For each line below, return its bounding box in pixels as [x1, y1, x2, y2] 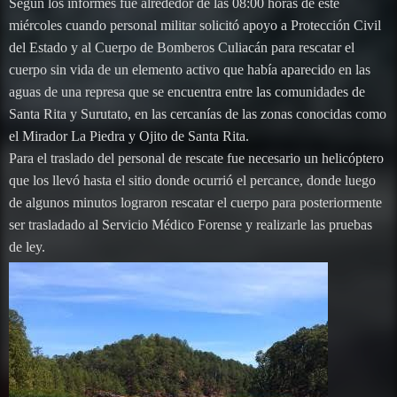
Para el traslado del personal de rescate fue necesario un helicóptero [9, 150, 384, 166]
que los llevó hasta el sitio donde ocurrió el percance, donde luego [9, 172, 376, 188]
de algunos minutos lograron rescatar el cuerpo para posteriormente [9, 194, 382, 210]
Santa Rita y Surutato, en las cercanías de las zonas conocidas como [9, 105, 386, 121]
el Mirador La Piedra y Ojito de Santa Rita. [9, 128, 249, 144]
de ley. [9, 238, 45, 254]
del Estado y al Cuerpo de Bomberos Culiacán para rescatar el [9, 39, 354, 55]
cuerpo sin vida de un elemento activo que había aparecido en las [9, 61, 370, 77]
